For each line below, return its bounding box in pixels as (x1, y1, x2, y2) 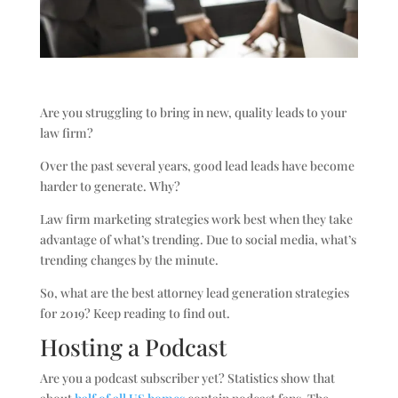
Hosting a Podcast (39, 330, 227, 362)
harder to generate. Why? (39, 177, 180, 195)
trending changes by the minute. (39, 251, 219, 268)
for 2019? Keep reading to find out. (39, 304, 230, 322)
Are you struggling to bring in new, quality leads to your (39, 103, 346, 121)
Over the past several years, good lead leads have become (39, 156, 354, 174)
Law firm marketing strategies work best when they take (39, 210, 353, 227)
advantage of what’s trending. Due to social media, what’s (39, 230, 356, 248)
